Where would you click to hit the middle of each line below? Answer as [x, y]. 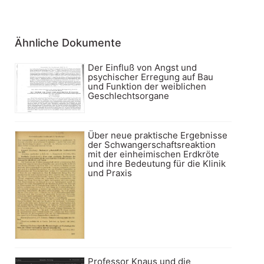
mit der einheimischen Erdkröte [154, 154]
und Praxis [110, 173]
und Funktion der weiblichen [147, 86]
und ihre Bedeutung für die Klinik [157, 163]
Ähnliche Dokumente [68, 42]
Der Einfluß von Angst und [143, 67]
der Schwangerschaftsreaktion [152, 144]
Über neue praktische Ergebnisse [158, 135]
